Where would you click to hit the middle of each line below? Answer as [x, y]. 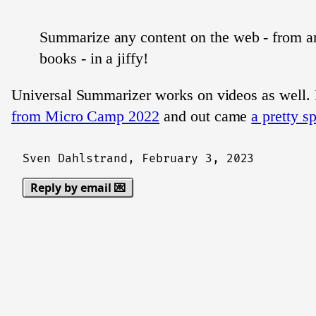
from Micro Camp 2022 [86, 116]
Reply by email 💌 [78, 188]
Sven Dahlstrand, [83, 159]
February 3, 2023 [198, 159]
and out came [206, 116]
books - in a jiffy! [94, 58]
